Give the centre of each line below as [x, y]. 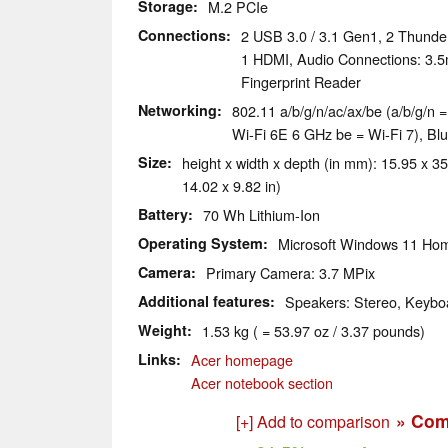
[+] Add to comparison [313, 422]
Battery [163, 214]
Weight [162, 330]
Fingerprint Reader [301, 82]
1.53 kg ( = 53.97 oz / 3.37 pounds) [313, 331]
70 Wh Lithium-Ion [261, 215]
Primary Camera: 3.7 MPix [290, 273]
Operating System [200, 243]
